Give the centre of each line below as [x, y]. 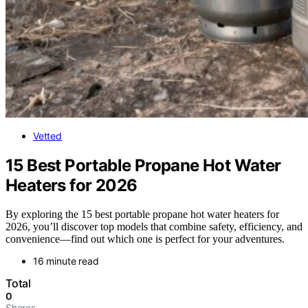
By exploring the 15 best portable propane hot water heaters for [142, 214]
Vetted [47, 135]
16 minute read [66, 261]
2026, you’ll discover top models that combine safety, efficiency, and [154, 227]
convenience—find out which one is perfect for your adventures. [145, 239]
